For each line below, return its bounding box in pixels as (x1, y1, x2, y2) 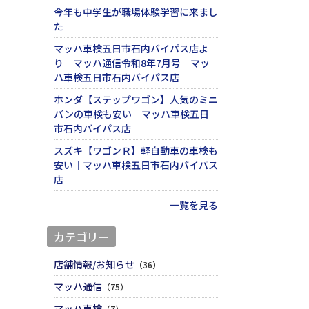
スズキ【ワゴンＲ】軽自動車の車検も (53, 143, 218, 158)
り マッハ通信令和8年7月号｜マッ (53, 56, 210, 70)
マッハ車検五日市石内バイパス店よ (53, 41, 208, 56)
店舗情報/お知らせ (53, 257, 134, 272)
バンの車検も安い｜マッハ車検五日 (53, 107, 209, 121)
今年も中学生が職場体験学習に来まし (53, 5, 218, 19)
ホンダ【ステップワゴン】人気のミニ (53, 92, 218, 107)
